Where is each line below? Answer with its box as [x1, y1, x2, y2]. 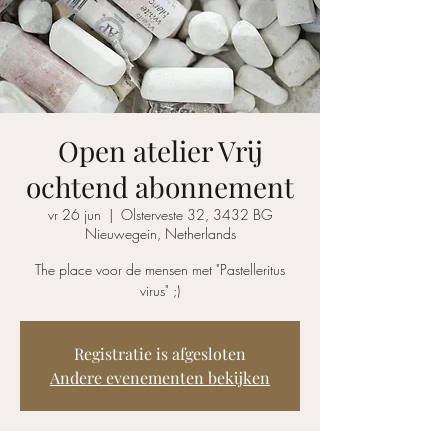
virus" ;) [140, 281, 180, 301]
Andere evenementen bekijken [50, 367, 270, 389]
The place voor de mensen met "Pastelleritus [35, 260, 285, 280]
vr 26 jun [47, 205, 101, 225]
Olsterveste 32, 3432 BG [120, 205, 273, 225]
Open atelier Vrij [57, 132, 263, 170]
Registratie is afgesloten [74, 343, 246, 365]
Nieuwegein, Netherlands [84, 224, 236, 244]
